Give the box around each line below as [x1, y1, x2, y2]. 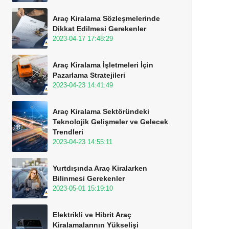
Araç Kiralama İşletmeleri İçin [53, 61, 153, 69]
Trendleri [53, 128, 83, 136]
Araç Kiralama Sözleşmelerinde [53, 14, 160, 22]
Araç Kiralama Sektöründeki [53, 107, 149, 116]
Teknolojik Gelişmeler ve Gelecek [53, 118, 168, 126]
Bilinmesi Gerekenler [53, 174, 125, 182]
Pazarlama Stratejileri [53, 71, 125, 79]
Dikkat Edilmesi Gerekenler [53, 25, 146, 33]
